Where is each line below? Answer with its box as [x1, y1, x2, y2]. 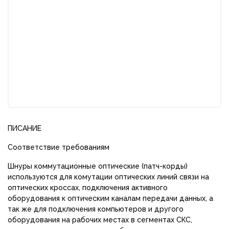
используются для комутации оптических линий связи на [8, 172, 209, 181]
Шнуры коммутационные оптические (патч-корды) [8, 162, 188, 170]
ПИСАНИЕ [8, 124, 41, 132]
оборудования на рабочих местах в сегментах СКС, [8, 215, 192, 224]
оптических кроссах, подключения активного [8, 183, 168, 192]
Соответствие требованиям [8, 143, 109, 151]
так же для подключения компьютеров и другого [8, 204, 184, 213]
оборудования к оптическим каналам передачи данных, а [8, 194, 213, 202]
